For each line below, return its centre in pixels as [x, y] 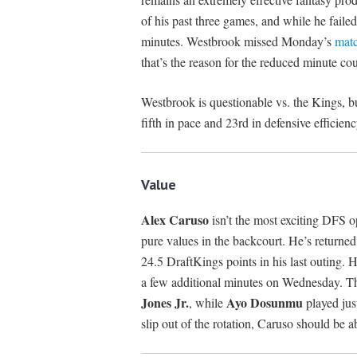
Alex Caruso [175, 220]
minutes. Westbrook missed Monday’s [237, 41]
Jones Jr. [165, 303]
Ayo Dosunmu [264, 303]
